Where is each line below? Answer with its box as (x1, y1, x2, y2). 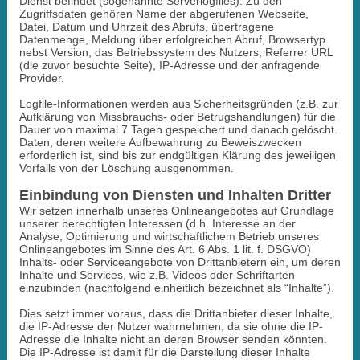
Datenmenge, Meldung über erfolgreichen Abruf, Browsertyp (18, 32, 325, 46)
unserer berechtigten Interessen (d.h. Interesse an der (18, 216, 296, 230)
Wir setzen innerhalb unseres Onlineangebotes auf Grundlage (18, 203, 334, 217)
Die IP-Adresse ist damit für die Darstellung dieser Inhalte (18, 345, 310, 358)
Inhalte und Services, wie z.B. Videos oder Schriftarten (18, 268, 295, 281)
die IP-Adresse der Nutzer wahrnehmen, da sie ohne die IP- (18, 319, 323, 333)
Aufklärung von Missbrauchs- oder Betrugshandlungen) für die (18, 109, 336, 123)
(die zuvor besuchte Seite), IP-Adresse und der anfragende (18, 58, 320, 72)
